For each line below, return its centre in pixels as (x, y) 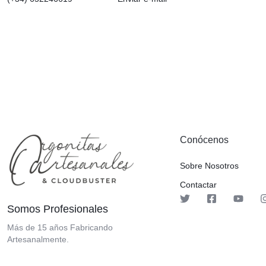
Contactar (198, 184)
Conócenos (204, 140)
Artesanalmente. (38, 239)
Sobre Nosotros (209, 165)
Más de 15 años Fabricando (60, 227)
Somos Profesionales (58, 209)
